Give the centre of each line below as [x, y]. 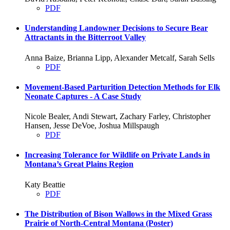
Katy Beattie [45, 184]
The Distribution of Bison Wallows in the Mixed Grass [118, 214]
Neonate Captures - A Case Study [83, 96]
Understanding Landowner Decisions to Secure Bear [116, 28]
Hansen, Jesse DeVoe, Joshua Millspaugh [92, 126]
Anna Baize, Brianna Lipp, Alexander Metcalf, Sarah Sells [120, 57]
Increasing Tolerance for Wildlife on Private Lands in [117, 155]
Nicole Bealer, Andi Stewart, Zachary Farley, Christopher [118, 117]
